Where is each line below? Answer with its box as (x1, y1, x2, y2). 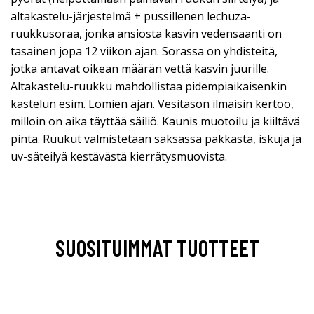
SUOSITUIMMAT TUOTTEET (55, 233, 259, 261)
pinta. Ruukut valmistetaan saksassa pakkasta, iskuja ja (11, 130, 301, 146)
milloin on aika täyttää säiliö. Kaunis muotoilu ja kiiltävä (11, 113, 300, 129)
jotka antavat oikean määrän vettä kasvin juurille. (11, 60, 269, 76)
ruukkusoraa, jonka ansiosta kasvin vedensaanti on (11, 25, 282, 41)
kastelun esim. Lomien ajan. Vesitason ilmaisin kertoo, (11, 95, 294, 111)
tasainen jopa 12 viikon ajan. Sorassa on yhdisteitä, (11, 43, 278, 59)
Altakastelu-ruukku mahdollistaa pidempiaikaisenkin (11, 78, 287, 94)
